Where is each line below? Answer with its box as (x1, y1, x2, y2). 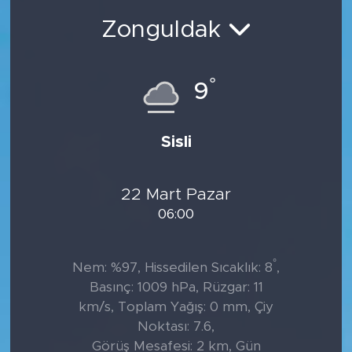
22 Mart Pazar (121, 186, 231, 203)
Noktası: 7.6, (137, 319, 214, 333)
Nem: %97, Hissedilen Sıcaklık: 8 (72, 260, 273, 274)
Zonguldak (101, 18, 228, 42)
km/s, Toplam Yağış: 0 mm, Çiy (79, 299, 273, 313)
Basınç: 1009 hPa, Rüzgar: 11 (89, 280, 263, 294)
